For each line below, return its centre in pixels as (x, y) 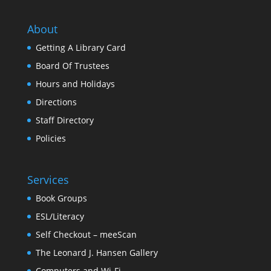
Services (48, 180)
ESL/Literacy (60, 217)
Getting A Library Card (80, 48)
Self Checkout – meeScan (86, 235)
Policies (51, 139)
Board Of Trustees (72, 66)
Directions (56, 102)
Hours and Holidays (75, 84)
